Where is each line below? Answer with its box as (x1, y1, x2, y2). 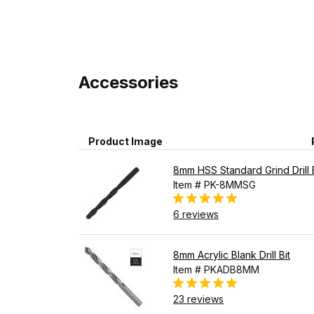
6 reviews (173, 207, 219, 220)
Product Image (88, 135, 163, 147)
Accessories (78, 71, 178, 93)
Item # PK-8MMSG (173, 178, 256, 191)
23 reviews (173, 292, 224, 305)
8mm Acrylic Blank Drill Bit (173, 248, 290, 261)
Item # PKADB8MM (173, 263, 259, 275)
